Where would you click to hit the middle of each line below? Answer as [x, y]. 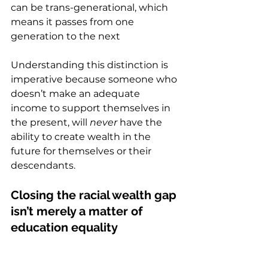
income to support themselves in [92, 108]
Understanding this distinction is [91, 65]
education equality [67, 228]
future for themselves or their [82, 151]
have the [141, 123]
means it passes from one [74, 22]
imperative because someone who [95, 80]
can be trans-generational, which [91, 8]
